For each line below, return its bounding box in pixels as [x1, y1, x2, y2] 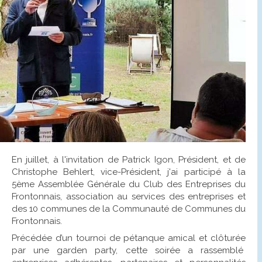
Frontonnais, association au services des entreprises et [11, 191, 246, 202]
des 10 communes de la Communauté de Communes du [11, 203, 246, 214]
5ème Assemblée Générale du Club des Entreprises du [11, 178, 246, 189]
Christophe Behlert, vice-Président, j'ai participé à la [11, 166, 246, 177]
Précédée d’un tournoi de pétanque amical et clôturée [11, 232, 246, 243]
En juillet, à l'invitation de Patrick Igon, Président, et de [11, 154, 246, 165]
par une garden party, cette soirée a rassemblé [11, 244, 246, 256]
